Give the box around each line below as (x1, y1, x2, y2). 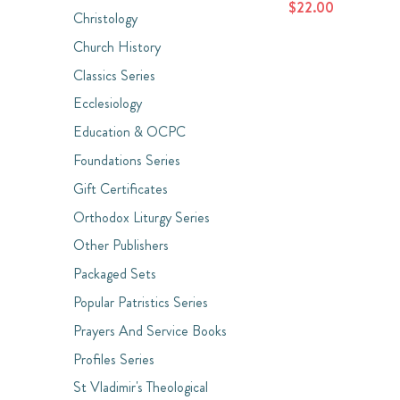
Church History (73, 36, 161, 57)
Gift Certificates (73, 178, 168, 199)
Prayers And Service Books (73, 320, 227, 341)
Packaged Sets (73, 263, 156, 285)
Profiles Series (73, 348, 154, 370)
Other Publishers (73, 235, 169, 256)
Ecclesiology (73, 93, 142, 114)
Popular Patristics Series (73, 291, 208, 312)
